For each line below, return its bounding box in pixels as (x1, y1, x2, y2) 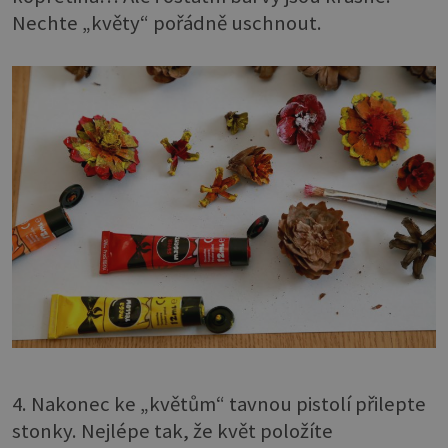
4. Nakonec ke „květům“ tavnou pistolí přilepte (12, 390, 426, 417)
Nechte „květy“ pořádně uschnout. (12, 9, 322, 36)
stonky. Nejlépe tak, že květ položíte (12, 417, 333, 444)
